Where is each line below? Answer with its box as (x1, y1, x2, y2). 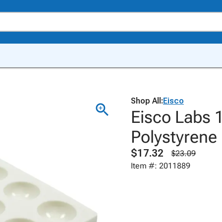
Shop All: (131, 96, 163, 106)
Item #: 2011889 (131, 161, 190, 170)
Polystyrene (131, 127, 217, 147)
